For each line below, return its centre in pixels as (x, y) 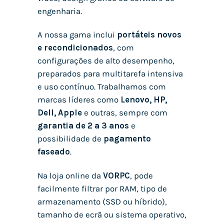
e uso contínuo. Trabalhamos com (102, 87)
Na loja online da (70, 176)
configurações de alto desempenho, (106, 61)
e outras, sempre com (125, 113)
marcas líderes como (79, 100)
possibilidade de (70, 139)
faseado (54, 152)
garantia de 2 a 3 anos (83, 126)
